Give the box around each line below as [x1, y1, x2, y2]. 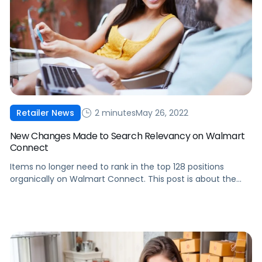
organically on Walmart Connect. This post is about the [9, 173, 236, 185]
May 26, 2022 [135, 106, 188, 119]
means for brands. [9, 198, 85, 210]
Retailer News [16, 107, 74, 119]
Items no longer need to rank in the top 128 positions [9, 161, 224, 173]
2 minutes [92, 106, 136, 119]
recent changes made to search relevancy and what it [9, 185, 235, 198]
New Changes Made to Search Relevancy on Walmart [9, 129, 245, 143]
